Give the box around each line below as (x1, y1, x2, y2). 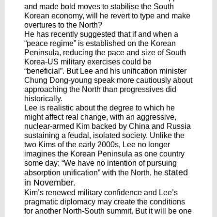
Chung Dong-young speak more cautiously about (24, 76, 192, 84)
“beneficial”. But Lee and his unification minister (24, 67, 186, 75)
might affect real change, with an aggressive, (24, 113, 176, 121)
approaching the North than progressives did (24, 85, 176, 93)
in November (24, 178, 73, 187)
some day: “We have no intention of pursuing (24, 159, 177, 167)
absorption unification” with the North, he (24, 169, 164, 177)
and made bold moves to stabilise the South (24, 2, 174, 11)
